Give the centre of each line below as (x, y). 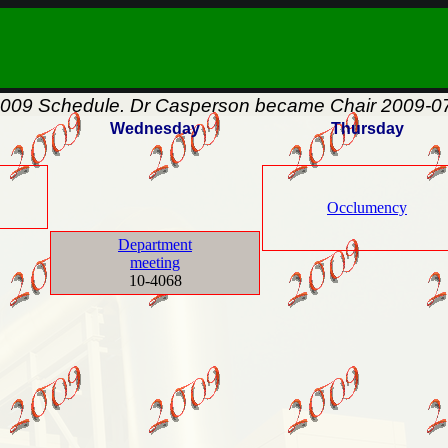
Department (155, 244)
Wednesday (155, 128)
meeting (155, 262)
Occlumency (367, 207)
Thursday (367, 128)
